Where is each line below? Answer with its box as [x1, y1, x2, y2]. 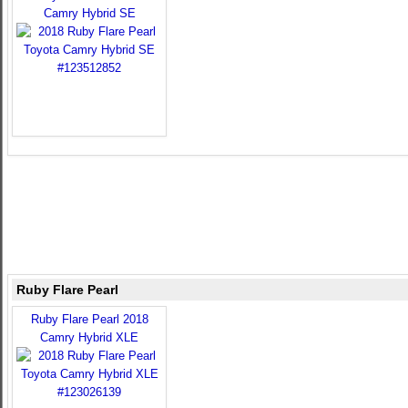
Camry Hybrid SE [43, 6, 136, 20]
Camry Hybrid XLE [40, 331, 138, 344]
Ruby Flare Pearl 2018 [30, 312, 148, 326]
